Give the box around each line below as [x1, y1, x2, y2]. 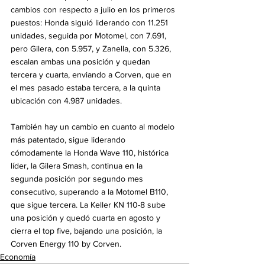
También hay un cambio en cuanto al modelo [11, 122, 177, 132]
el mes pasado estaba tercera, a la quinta [11, 83, 163, 93]
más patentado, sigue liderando [11, 135, 128, 145]
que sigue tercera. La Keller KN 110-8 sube [11, 200, 168, 210]
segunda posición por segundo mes [11, 174, 146, 184]
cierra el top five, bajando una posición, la [11, 226, 164, 236]
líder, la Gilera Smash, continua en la [11, 161, 145, 171]
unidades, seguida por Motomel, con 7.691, [11, 31, 169, 41]
